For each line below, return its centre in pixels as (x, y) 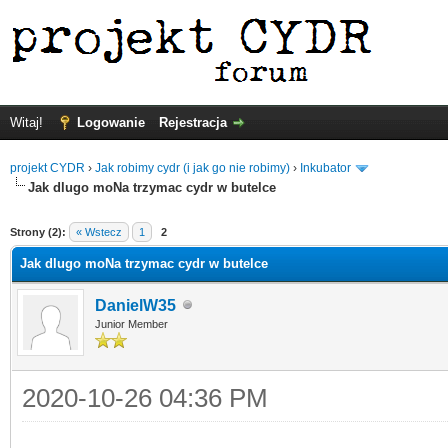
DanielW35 (135, 305)
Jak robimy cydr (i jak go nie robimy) (192, 168)
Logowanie (111, 122)
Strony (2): (38, 231)
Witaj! (28, 122)
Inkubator (325, 168)
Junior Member (131, 323)
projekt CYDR (47, 168)
